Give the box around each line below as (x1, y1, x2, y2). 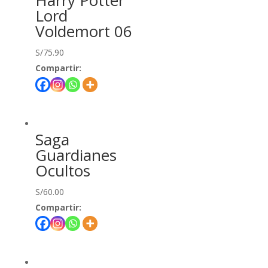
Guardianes (35, 144, 117, 166)
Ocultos (35, 159, 90, 181)
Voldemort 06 (35, 20, 132, 42)
